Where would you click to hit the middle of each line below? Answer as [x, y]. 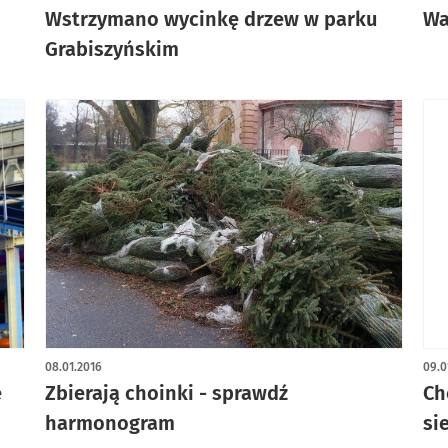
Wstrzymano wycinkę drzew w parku [210, 18]
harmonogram [109, 422]
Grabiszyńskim [111, 48]
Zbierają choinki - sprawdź [166, 392]
